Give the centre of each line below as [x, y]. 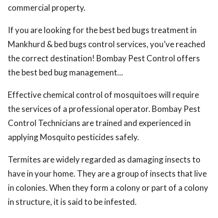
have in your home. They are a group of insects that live [107, 173]
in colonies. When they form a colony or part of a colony [108, 188]
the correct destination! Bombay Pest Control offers [104, 58]
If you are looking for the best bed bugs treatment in [102, 30]
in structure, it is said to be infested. [72, 202]
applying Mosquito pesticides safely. [73, 137]
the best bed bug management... [65, 72]
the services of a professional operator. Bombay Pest [104, 109]
